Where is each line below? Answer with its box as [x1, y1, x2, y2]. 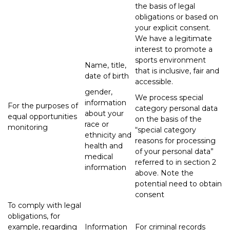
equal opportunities [8, 111, 77, 121]
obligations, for [8, 211, 60, 221]
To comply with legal [8, 200, 81, 210]
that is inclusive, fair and [135, 66, 219, 75]
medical [85, 151, 113, 161]
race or [85, 119, 109, 129]
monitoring [8, 122, 48, 132]
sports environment [135, 55, 206, 65]
